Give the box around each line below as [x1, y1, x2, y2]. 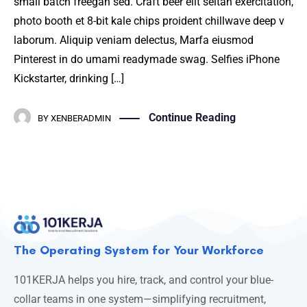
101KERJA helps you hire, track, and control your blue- [14, 273, 273, 286]
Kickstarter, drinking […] [14, 72, 124, 86]
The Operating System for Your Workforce [14, 242, 264, 258]
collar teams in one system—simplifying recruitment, [14, 292, 266, 306]
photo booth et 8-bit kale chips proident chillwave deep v [14, 14, 284, 28]
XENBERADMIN [51, 113, 111, 124]
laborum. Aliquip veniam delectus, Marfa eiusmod [14, 34, 254, 47]
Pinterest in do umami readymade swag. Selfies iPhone [14, 53, 280, 66]
